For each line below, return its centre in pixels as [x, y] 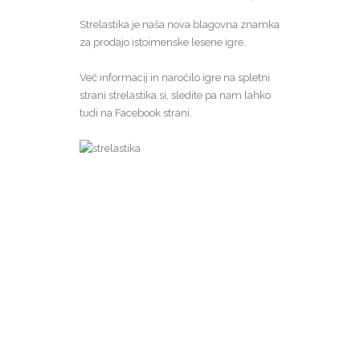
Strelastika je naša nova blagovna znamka [180, 25]
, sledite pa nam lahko [219, 95]
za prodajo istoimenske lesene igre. [163, 42]
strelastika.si [137, 95]
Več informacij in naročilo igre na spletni [175, 78]
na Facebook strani [145, 113]
